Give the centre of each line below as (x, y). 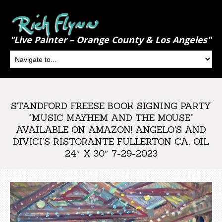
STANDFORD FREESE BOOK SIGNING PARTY (111, 106)
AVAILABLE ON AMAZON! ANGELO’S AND (111, 130)
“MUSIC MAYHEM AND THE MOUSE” (111, 118)
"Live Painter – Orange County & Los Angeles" (111, 40)
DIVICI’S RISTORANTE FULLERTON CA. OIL (111, 141)
